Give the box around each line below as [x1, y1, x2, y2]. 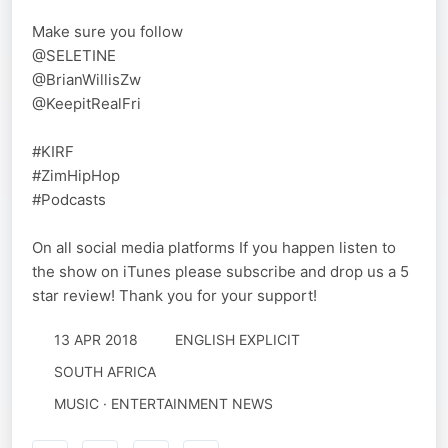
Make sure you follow [32, 22, 183, 42]
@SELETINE [32, 46, 116, 66]
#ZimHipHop [32, 166, 120, 186]
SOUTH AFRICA [53, 363, 156, 381]
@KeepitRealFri [32, 94, 141, 114]
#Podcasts [32, 190, 106, 210]
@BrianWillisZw [32, 70, 141, 90]
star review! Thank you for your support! [32, 286, 317, 306]
